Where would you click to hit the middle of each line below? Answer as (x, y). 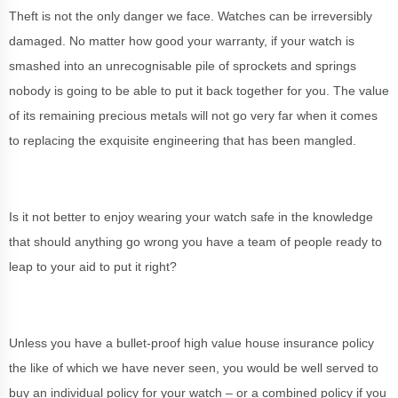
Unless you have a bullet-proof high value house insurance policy (191, 343)
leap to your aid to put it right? (93, 267)
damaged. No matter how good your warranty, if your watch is (182, 41)
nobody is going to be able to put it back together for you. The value (199, 91)
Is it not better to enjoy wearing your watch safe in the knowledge (191, 217)
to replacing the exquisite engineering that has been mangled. (183, 140)
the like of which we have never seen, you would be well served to (194, 368)
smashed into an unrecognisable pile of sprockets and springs (183, 66)
